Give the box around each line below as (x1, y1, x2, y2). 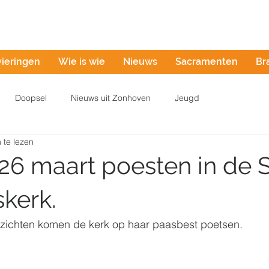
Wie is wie (58, 56, 105, 68)
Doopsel (15, 92, 47, 103)
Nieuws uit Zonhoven (71, 92, 151, 103)
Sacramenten (175, 56, 238, 68)
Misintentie (184, 21, 236, 32)
